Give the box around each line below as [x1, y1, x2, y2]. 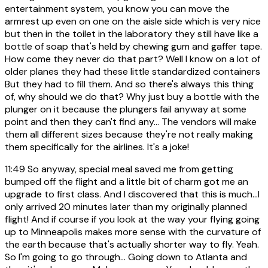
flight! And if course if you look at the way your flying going [5, 212, 260, 226]
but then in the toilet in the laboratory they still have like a [5, 27, 258, 40]
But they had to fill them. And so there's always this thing [5, 77, 254, 90]
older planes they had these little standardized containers [5, 65, 260, 78]
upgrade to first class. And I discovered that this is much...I [5, 187, 260, 200]
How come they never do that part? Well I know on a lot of [5, 52, 260, 65]
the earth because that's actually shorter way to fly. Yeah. [5, 237, 259, 251]
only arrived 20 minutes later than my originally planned [5, 200, 247, 213]
